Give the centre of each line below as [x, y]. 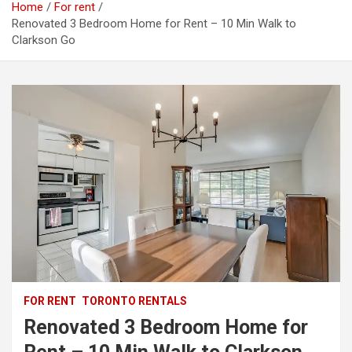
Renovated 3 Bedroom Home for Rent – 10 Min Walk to [154, 24]
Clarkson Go [44, 40]
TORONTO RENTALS [134, 301]
